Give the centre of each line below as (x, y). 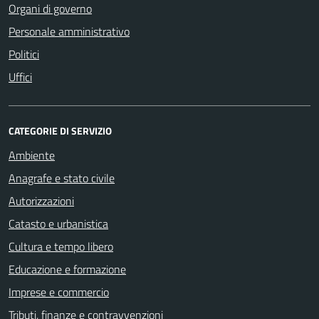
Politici (24, 54)
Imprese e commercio (59, 292)
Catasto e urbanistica (58, 224)
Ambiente (32, 156)
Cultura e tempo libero (61, 247)
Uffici (20, 77)
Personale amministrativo (69, 32)
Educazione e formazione (67, 270)
